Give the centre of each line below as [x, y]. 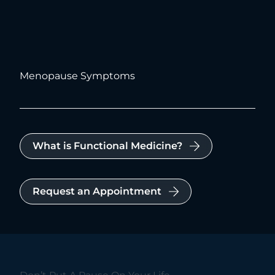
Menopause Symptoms [77, 76]
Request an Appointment [97, 191]
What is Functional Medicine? [107, 146]
